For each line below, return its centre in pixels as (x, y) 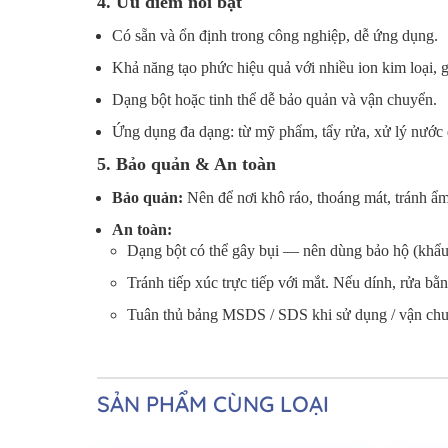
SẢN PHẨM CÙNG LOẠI (213, 403)
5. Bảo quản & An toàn (186, 163)
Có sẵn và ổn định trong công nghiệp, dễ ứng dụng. (275, 35)
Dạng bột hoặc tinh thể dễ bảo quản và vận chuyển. (274, 99)
